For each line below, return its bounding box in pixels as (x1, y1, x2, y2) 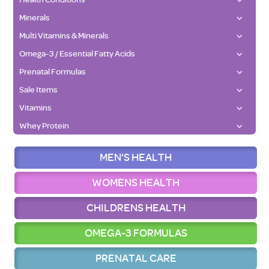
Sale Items (19, 85, 58, 94)
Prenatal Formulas (19, 67, 86, 76)
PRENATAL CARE (95, 252, 177, 264)
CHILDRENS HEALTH (86, 202, 186, 214)
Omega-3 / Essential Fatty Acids (19, 49, 136, 58)
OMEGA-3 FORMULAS (84, 227, 187, 239)
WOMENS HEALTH (92, 177, 180, 189)
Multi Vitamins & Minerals (19, 31, 109, 40)
